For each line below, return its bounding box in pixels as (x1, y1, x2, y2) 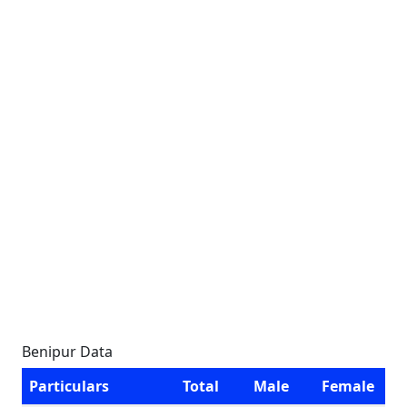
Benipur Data (22, 342, 113, 362)
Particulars (29, 376, 109, 396)
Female (322, 376, 374, 396)
